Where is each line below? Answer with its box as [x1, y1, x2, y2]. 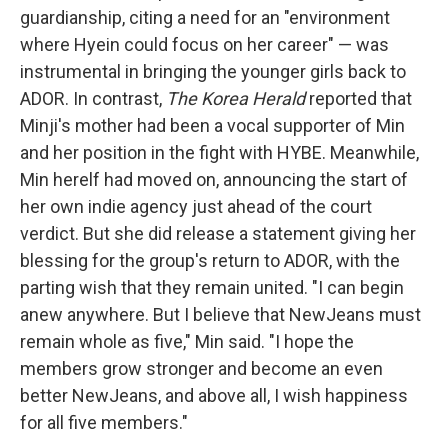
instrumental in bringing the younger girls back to [20, 61, 406, 82]
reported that [305, 88, 412, 109]
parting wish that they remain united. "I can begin [20, 277, 404, 298]
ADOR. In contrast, [20, 88, 166, 109]
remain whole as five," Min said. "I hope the [20, 331, 354, 352]
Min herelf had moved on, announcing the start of [20, 169, 408, 190]
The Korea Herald [166, 88, 305, 109]
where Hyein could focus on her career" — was [20, 34, 389, 55]
